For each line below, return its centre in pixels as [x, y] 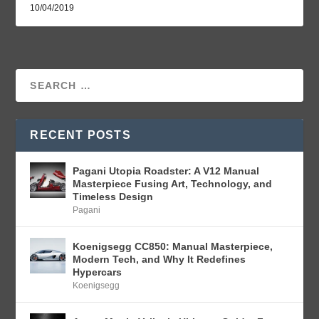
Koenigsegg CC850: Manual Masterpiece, [173, 247]
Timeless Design [113, 197]
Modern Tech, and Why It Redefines [159, 260]
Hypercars [98, 272]
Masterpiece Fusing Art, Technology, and [173, 184]
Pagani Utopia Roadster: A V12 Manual [166, 171]
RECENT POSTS [80, 135]
